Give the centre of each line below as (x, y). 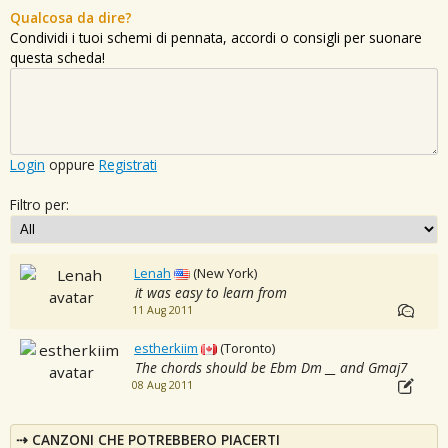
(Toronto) (248, 348)
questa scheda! (57, 58)
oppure (72, 165)
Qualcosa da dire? (71, 18)
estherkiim (166, 348)
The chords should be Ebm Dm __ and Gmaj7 (271, 368)
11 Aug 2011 (162, 310)
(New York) (225, 273)
